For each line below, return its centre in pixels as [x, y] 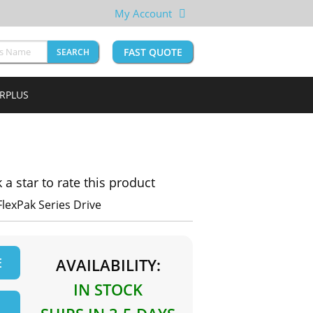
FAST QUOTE [153, 52]
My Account [143, 13]
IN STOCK [108, 290]
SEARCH [73, 52]
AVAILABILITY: [108, 265]
